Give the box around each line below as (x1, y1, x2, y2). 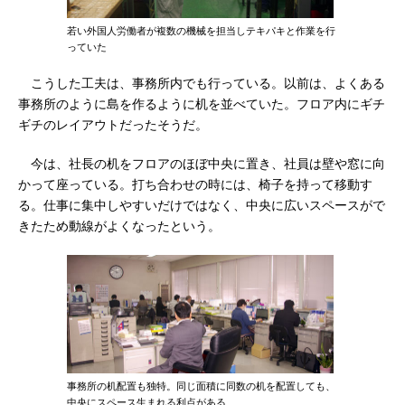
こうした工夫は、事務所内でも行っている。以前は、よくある (18, 76, 385, 90)
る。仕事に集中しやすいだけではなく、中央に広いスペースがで (18, 198, 385, 212)
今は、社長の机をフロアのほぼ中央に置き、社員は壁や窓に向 (18, 156, 385, 171)
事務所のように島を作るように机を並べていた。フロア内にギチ (18, 97, 385, 111)
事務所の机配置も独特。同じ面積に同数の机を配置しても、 (67, 380, 335, 392)
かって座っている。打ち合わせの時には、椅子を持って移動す (18, 177, 372, 192)
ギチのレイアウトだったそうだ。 (18, 118, 208, 132)
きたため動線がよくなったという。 (18, 219, 221, 233)
